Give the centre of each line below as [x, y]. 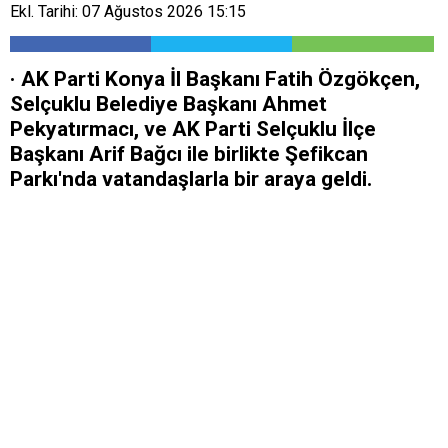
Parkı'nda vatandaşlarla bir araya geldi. [191, 178]
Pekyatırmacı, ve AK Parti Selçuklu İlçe [193, 128]
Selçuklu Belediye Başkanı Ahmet [168, 103]
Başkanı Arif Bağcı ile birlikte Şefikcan [189, 153]
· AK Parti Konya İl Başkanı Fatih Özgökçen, [215, 78]
